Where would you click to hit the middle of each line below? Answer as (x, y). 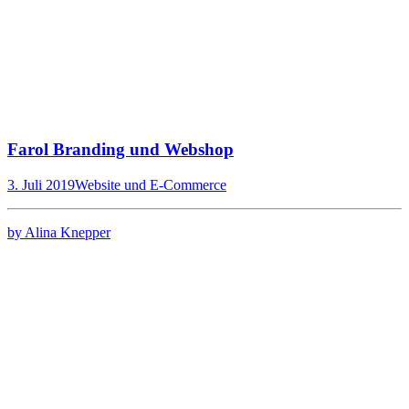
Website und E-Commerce (151, 184)
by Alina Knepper (59, 232)
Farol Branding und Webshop (121, 150)
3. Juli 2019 (41, 184)
